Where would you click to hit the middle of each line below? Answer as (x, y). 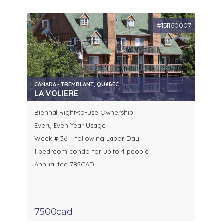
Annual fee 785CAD (65, 164)
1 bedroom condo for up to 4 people (91, 151)
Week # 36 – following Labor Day (87, 139)
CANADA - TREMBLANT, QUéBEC (77, 84)
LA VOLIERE (56, 93)
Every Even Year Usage (70, 126)
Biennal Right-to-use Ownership (85, 113)
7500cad (54, 212)
